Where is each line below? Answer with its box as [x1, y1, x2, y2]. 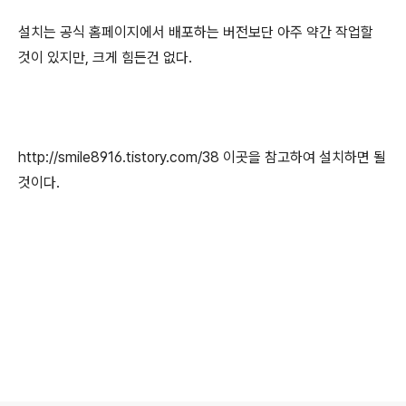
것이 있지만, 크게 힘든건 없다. [18, 49, 192, 66]
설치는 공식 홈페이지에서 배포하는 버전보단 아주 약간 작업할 [18, 24, 373, 41]
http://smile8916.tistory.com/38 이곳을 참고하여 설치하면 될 [18, 149, 386, 166]
